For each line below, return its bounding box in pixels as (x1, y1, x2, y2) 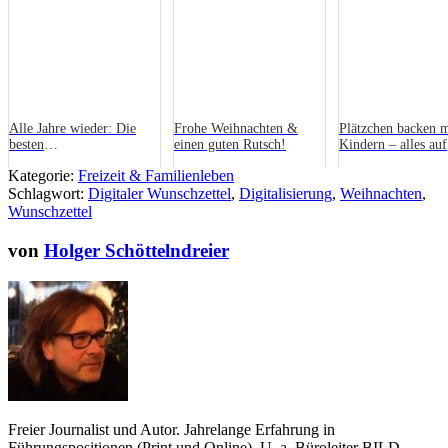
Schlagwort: (8, 185, 88, 203)
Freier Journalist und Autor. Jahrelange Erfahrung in (8, 420, 335, 438)
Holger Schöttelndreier (44, 239, 229, 261)
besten (9, 137, 44, 153)
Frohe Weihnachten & (174, 121, 298, 137)
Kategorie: (8, 167, 78, 185)
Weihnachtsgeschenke (9, 153, 130, 169)
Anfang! (339, 153, 386, 169)
